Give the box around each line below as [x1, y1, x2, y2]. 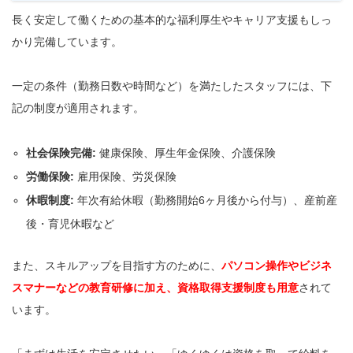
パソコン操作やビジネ [221, 258, 332, 272]
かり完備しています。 [12, 35, 125, 48]
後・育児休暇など [26, 217, 115, 230]
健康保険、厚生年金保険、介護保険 [96, 146, 277, 159]
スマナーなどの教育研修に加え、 [12, 281, 177, 294]
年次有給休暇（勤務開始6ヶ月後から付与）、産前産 [74, 193, 338, 206]
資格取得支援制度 [177, 281, 266, 294]
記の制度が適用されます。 [12, 101, 144, 114]
